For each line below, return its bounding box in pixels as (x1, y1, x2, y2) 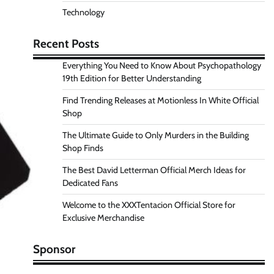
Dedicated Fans (62, 177, 118, 188)
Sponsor (32, 242, 75, 256)
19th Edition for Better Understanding (62, 73, 201, 84)
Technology (62, 7, 105, 18)
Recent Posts (32, 37, 99, 51)
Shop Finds (62, 143, 103, 154)
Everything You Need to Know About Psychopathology (62, 60, 261, 71)
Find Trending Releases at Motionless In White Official (62, 95, 259, 106)
